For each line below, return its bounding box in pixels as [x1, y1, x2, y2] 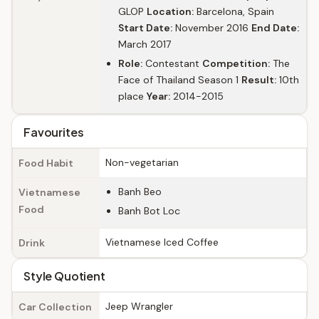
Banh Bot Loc [118, 204, 180, 217]
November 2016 [172, 21, 251, 34]
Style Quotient [23, 268, 105, 283]
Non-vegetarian [105, 156, 179, 169]
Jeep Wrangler [105, 300, 173, 313]
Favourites [23, 125, 84, 140]
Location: [147, 5, 194, 18]
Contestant [142, 57, 202, 70]
